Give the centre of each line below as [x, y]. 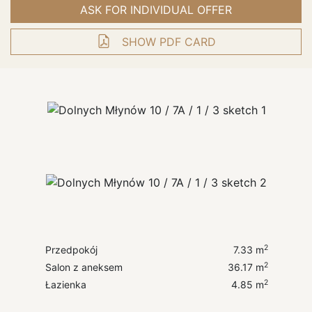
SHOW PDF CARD [169, 42]
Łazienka [65, 284]
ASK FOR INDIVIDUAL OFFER [156, 10]
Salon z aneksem [84, 267]
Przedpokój [71, 250]
